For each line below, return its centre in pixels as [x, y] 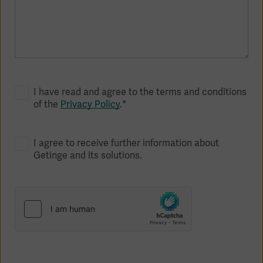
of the [47, 104]
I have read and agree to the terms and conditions [140, 92]
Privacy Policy [90, 104]
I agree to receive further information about [126, 143]
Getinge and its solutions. [88, 155]
